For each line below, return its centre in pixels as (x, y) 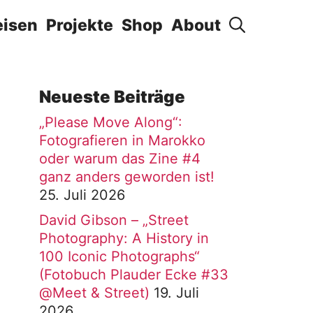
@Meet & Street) (94, 293)
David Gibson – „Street (114, 220)
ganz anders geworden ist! (127, 177)
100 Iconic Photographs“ (119, 256)
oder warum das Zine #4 (120, 159)
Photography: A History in (124, 238)
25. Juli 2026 (82, 195)
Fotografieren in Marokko (122, 140)
